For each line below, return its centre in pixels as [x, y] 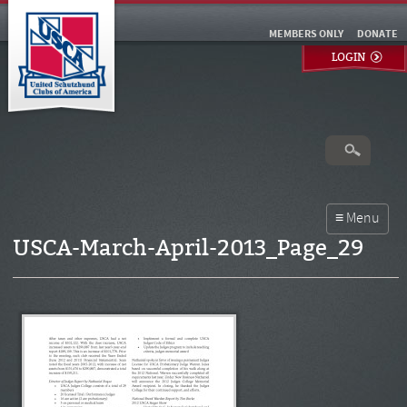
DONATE [377, 35]
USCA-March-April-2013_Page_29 [188, 248]
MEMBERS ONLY [306, 35]
